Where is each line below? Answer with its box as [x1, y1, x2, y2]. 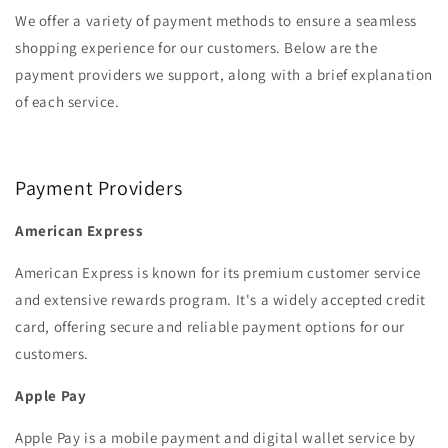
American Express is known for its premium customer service [15, 263, 421, 283]
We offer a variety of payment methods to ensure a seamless [15, 11, 417, 31]
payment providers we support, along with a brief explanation [15, 65, 434, 85]
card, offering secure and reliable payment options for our [15, 317, 405, 337]
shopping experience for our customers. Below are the [15, 38, 378, 58]
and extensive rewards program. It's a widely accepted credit [15, 290, 427, 310]
